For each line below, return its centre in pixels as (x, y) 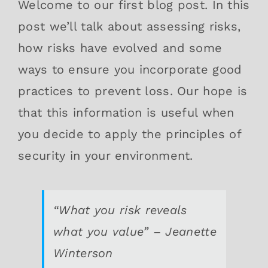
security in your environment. (106, 155)
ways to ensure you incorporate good (130, 69)
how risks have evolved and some (120, 48)
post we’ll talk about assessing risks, (130, 26)
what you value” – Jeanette (135, 231)
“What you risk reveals (120, 210)
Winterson (83, 253)
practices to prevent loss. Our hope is (133, 91)
